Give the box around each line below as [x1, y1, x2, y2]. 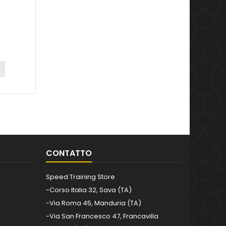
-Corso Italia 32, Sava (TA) [46, 185, 132, 195]
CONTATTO [46, 147, 92, 159]
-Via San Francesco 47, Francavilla [46, 211, 158, 221]
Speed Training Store [46, 172, 115, 182]
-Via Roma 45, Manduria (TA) [46, 198, 141, 208]
